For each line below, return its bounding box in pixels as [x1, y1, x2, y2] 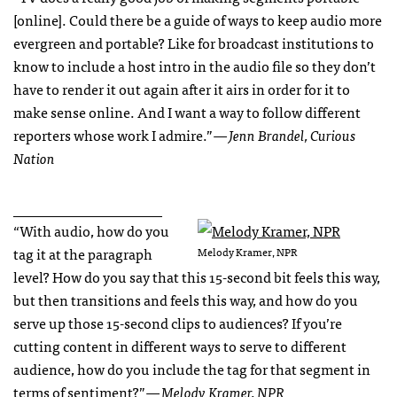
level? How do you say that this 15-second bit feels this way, [13, 265, 380, 289]
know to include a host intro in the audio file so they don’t [13, 54, 376, 78]
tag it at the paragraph [13, 242, 152, 266]
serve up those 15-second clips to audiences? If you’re [13, 311, 342, 335]
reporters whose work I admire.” [13, 123, 214, 147]
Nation [13, 146, 55, 170]
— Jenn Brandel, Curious [214, 123, 356, 147]
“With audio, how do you [13, 219, 169, 243]
